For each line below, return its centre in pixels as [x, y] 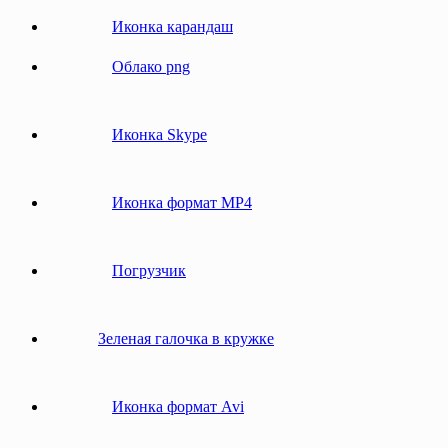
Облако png [151, 67]
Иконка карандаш [172, 27]
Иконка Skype [159, 135]
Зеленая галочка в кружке [186, 339]
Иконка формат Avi [178, 407]
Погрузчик [149, 271]
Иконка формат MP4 [182, 203]
